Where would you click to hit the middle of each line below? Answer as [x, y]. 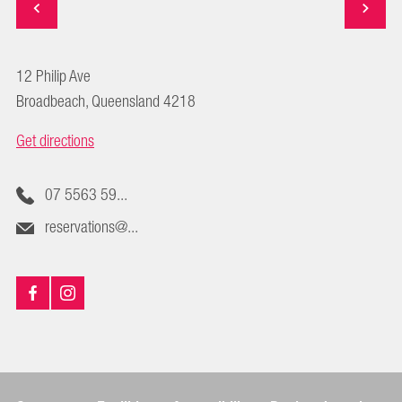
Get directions [55, 141]
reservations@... [91, 227]
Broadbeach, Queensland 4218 [106, 102]
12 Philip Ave [53, 77]
